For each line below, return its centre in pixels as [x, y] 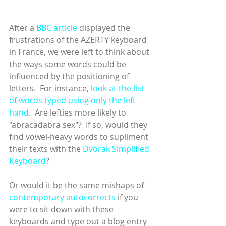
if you [128, 197]
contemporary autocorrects [62, 197]
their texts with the [46, 149]
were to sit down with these [62, 209]
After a [23, 28]
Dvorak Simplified [117, 149]
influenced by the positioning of [70, 76]
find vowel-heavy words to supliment [80, 137]
